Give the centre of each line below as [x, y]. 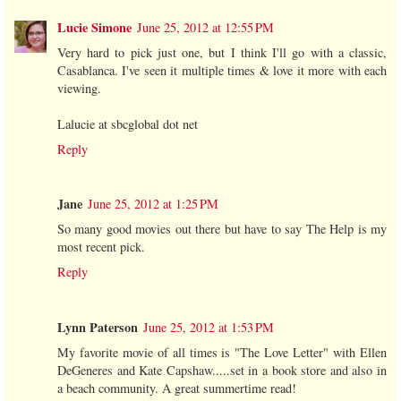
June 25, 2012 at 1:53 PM [209, 328]
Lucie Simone [94, 27]
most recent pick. [101, 247]
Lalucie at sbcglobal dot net [128, 124]
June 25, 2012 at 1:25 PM [153, 204]
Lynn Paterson [98, 328]
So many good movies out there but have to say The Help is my [222, 229]
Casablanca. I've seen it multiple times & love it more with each [222, 70]
